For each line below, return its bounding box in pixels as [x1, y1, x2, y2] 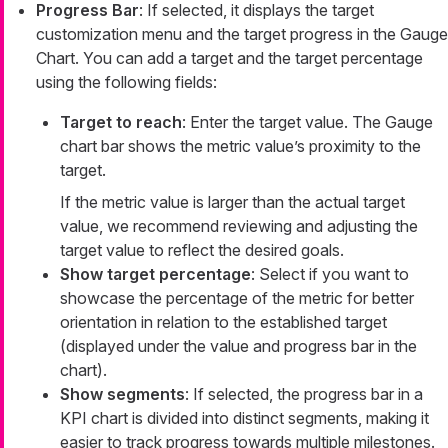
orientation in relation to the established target [60, 311, 387, 332]
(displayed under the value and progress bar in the [60, 335, 417, 356]
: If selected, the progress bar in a [185, 383, 423, 404]
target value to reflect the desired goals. [60, 239, 344, 260]
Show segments [60, 383, 185, 404]
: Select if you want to [251, 263, 409, 284]
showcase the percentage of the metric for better [60, 287, 414, 308]
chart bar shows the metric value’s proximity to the [60, 135, 421, 156]
